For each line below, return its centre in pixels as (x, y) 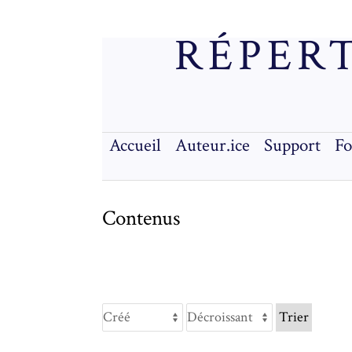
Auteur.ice (213, 146)
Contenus (141, 218)
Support (293, 146)
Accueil (136, 146)
